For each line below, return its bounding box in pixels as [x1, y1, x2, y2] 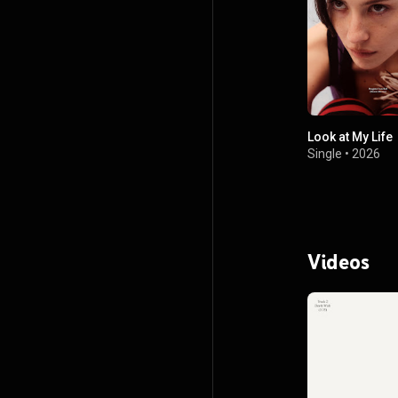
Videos [307, 249, 370, 275]
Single [307, 147, 342, 162]
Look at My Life [307, 130, 393, 145]
